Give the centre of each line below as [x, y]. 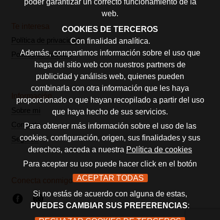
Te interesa [31, 26]
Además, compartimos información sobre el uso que [110, 53]
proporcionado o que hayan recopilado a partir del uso [110, 100]
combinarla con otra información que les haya [110, 88]
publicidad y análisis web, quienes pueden [110, 76]
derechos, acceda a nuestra [77, 150]
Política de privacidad [46, 41]
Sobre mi [26, 111]
